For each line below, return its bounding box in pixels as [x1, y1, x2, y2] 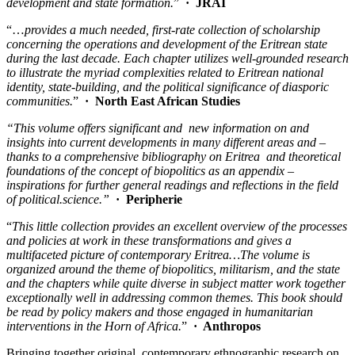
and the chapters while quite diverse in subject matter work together [6, 277, 345, 291]
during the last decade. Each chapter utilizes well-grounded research [6, 52, 349, 66]
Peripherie [126, 193, 182, 207]
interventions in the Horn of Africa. [6, 319, 181, 334]
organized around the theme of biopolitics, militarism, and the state [6, 262, 340, 277]
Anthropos [203, 319, 261, 334]
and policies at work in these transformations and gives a [6, 234, 292, 248]
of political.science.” [6, 193, 109, 207]
